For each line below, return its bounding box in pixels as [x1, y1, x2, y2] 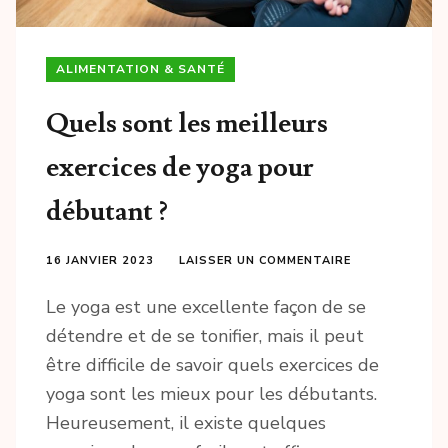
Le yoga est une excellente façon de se [46, 294, 366, 319]
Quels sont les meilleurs [46, 105, 328, 141]
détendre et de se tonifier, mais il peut [46, 323, 364, 348]
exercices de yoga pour [46, 149, 314, 185]
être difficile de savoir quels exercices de [46, 352, 379, 377]
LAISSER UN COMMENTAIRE [179, 252, 351, 268]
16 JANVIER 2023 [46, 252, 154, 268]
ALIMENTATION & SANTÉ [56, 60, 225, 77]
